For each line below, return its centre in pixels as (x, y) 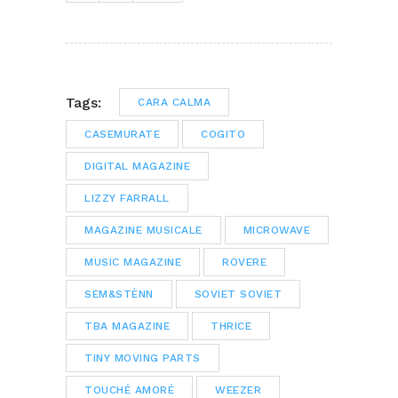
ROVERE (244, 263)
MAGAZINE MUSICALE (143, 231)
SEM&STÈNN (119, 295)
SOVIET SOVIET (238, 295)
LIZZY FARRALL (127, 199)
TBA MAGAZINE (127, 326)
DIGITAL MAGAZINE (137, 167)
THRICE (231, 326)
